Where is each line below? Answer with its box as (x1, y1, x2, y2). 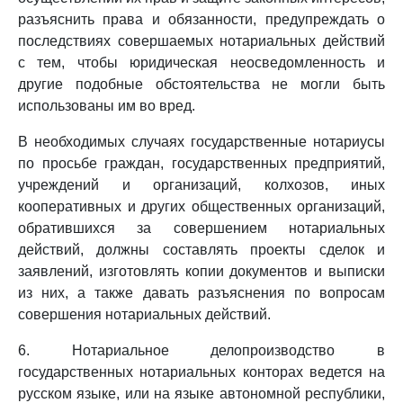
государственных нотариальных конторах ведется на (18, 364, 385, 380)
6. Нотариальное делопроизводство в (18, 343, 385, 358)
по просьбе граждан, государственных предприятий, (18, 156, 385, 171)
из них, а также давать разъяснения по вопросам (18, 285, 385, 300)
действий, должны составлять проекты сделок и (18, 242, 385, 257)
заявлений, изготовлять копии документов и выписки (18, 264, 385, 279)
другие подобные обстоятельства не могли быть (18, 76, 385, 92)
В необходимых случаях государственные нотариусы (18, 134, 385, 149)
